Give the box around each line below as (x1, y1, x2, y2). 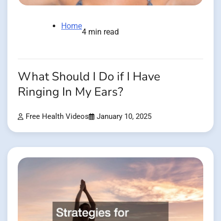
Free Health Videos (26, 112, 89, 121)
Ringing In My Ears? (18, 83, 123, 100)
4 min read (82, 27, 119, 37)
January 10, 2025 (97, 112, 151, 121)
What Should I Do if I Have (18, 68, 160, 85)
